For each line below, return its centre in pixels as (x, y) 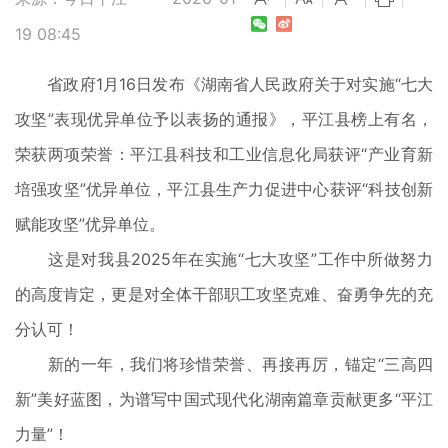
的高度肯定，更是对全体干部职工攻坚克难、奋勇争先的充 (224, 294)
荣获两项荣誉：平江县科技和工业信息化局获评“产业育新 (224, 154)
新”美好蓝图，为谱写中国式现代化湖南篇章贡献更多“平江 (224, 399)
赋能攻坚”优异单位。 (90, 224)
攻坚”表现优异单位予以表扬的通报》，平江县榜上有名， (224, 119)
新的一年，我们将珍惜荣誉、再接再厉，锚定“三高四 (224, 364)
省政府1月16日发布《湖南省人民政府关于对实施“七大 (224, 84)
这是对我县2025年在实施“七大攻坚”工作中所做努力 (224, 259)
